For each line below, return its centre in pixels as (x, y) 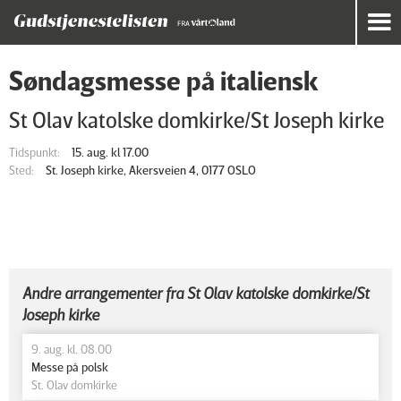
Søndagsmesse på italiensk (163, 81)
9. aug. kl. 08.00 (72, 349)
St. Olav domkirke (74, 384)
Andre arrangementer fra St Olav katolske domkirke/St (196, 293)
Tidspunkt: (34, 152)
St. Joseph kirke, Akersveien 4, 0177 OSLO (151, 170)
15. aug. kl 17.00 (110, 152)
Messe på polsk (70, 367)
